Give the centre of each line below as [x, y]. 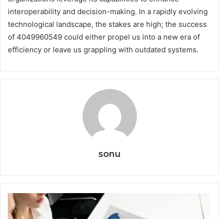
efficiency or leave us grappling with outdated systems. [103, 49]
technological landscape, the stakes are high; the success [107, 24]
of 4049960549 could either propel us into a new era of [104, 37]
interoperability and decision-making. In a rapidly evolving [108, 11]
